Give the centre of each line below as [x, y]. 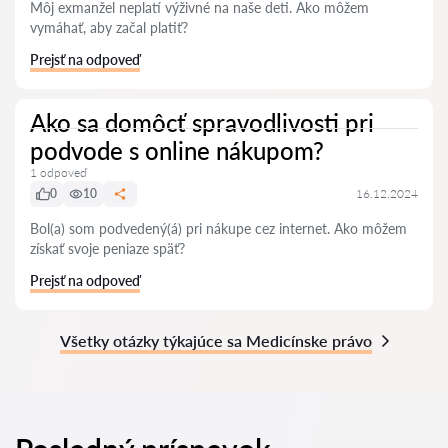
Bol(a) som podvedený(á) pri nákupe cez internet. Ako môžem [218, 228]
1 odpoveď [58, 172]
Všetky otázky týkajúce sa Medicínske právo [215, 340]
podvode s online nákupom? [177, 150]
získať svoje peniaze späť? [107, 248]
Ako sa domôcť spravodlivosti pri [202, 122]
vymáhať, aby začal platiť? [109, 27]
